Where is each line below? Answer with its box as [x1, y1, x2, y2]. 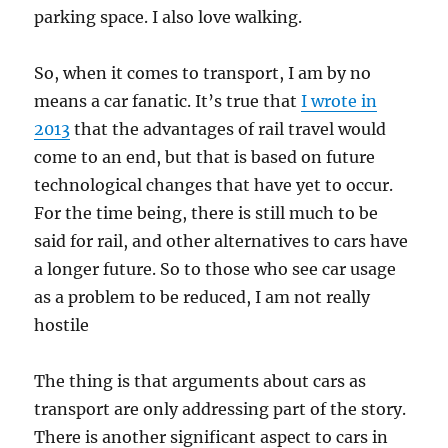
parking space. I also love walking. [34, 7, 303, 27]
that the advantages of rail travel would [70, 119, 387, 139]
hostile [34, 315, 90, 335]
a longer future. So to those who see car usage [34, 259, 397, 279]
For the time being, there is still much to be [34, 203, 379, 223]
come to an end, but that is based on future [34, 147, 376, 167]
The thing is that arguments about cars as [34, 371, 367, 391]
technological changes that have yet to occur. [34, 175, 394, 195]
